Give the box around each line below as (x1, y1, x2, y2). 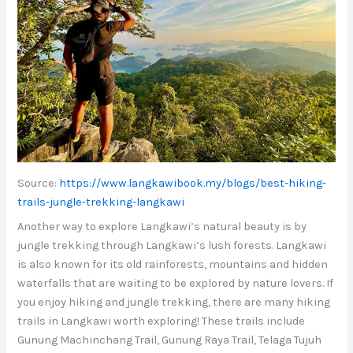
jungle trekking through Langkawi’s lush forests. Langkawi (17, 239, 327, 253)
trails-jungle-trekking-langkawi (17, 195, 185, 209)
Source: (17, 176, 60, 190)
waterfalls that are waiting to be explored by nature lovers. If (17, 277, 334, 291)
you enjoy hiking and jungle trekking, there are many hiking (17, 295, 331, 310)
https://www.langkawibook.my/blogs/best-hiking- (59, 176, 327, 190)
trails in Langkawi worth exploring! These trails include (17, 314, 306, 329)
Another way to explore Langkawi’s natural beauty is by (17, 220, 307, 234)
